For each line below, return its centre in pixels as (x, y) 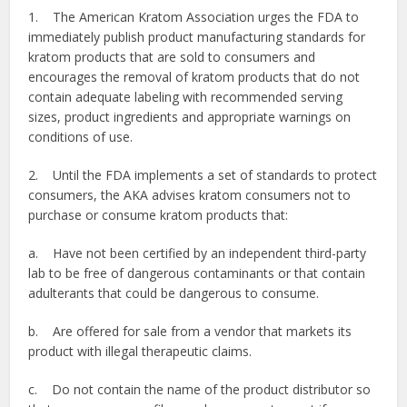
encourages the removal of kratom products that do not (194, 77)
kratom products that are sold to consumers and (172, 57)
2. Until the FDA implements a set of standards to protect (203, 175)
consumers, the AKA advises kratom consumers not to (190, 195)
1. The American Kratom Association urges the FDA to (194, 17)
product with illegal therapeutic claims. (140, 351)
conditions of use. (81, 137)
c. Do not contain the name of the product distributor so (200, 389)
